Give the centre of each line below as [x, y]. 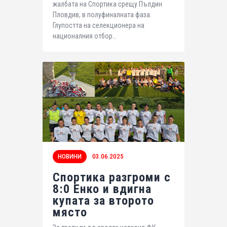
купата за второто [103, 200]
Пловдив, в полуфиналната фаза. [102, 14]
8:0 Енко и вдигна [102, 189]
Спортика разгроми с [112, 177]
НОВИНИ [70, 156]
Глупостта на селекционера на [99, 25]
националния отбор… [85, 36]
